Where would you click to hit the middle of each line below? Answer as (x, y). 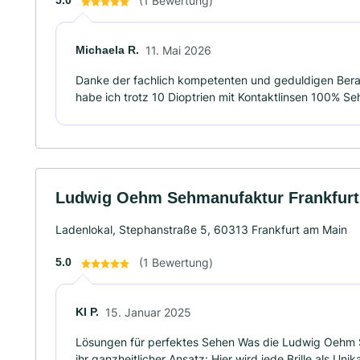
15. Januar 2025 (148, 312)
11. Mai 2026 (178, 50)
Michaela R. (107, 50)
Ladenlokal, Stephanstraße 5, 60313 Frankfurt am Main (201, 229)
